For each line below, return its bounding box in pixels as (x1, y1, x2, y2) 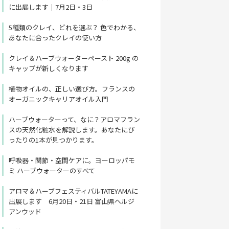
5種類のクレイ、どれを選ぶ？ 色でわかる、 (8, 22, 140, 33)
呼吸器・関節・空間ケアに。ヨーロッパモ (8, 155, 135, 166)
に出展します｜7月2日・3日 (8, 2, 93, 12)
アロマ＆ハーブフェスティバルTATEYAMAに (8, 186, 138, 196)
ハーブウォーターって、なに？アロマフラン (8, 114, 140, 125)
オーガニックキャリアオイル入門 (8, 94, 108, 104)
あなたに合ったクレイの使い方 (8, 33, 102, 43)
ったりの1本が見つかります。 (8, 135, 98, 145)
